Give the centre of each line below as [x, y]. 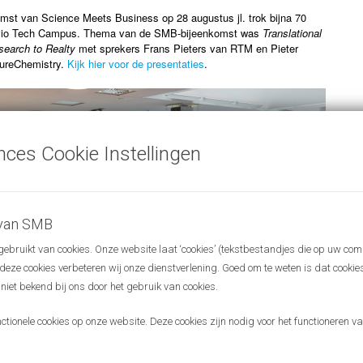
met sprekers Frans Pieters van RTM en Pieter [187, 48]
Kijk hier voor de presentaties [136, 63]
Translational [292, 32]
